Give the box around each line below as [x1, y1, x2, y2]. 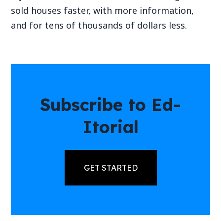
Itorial [82, 116, 139, 138]
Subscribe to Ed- [40, 94, 181, 115]
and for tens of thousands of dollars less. [11, 19, 187, 31]
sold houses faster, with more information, [11, 4, 194, 16]
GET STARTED [83, 163, 138, 173]
